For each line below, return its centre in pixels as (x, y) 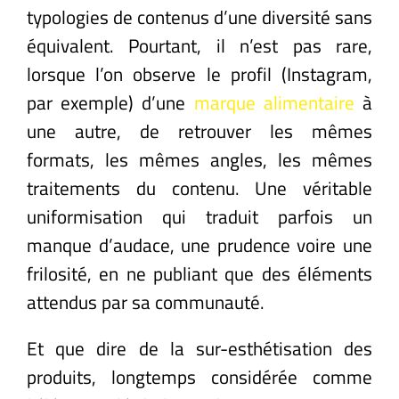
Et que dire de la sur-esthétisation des (199, 348)
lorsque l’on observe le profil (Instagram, (199, 73)
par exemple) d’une (110, 102)
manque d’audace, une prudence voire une (199, 244)
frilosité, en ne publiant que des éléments (199, 273)
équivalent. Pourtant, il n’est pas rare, (199, 45)
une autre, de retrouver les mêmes (199, 130)
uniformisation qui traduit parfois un (199, 216)
